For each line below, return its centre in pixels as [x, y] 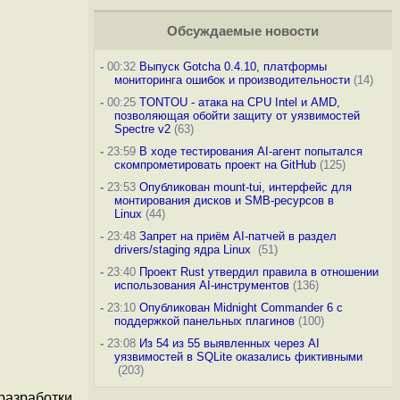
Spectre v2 [142, 129]
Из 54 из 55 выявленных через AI [229, 343]
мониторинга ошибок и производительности [232, 80]
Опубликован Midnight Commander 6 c [241, 308]
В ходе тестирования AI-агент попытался [250, 151]
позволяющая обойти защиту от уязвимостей [237, 116]
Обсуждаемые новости [242, 31]
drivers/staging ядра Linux [184, 250]
